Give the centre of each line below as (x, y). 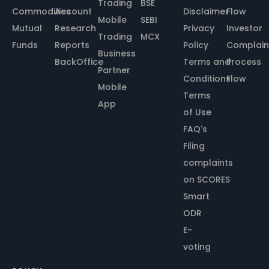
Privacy (199, 28)
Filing (194, 146)
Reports (72, 45)
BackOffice (79, 62)
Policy (196, 45)
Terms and (207, 62)
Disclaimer (206, 11)
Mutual (27, 28)
